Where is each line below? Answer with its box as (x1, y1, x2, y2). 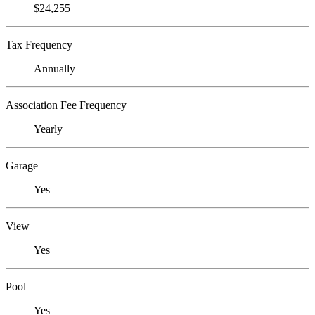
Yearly (34, 123, 63, 136)
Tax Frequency (6, 39, 72, 51)
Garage (6, 160, 38, 172)
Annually (34, 63, 75, 75)
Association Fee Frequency (6, 99, 127, 112)
